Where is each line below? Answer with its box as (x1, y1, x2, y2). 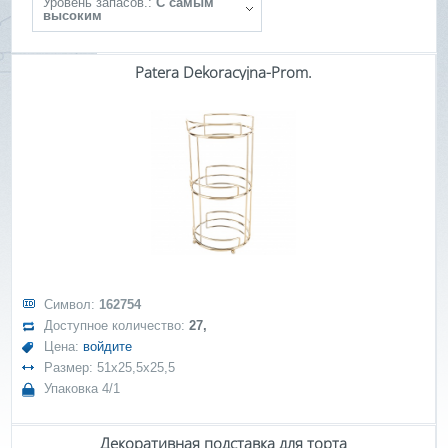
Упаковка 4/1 (44, 381, 121, 396)
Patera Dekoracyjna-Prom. (135, 62, 312, 82)
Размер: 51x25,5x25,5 (44, 360, 176, 375)
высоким (43, 8, 103, 23)
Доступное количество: (44, 318, 190, 333)
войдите (83, 339, 133, 354)
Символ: (44, 297, 100, 312)
